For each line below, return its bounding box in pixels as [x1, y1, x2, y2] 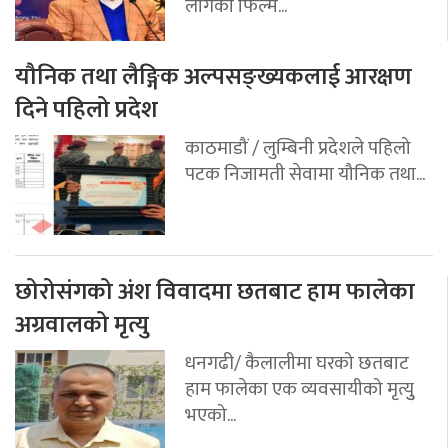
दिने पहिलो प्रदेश [15, 89, 158, 130]
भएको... [185, 398, 236, 431]
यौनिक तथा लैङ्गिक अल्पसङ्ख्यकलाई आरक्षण [15, 56, 412, 97]
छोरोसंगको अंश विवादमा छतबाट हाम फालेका [15, 271, 415, 312]
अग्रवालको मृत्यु [15, 304, 149, 345]
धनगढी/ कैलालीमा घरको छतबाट [185, 346, 409, 379]
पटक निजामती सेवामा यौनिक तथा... [185, 157, 425, 190]
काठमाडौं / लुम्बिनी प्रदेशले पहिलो [185, 131, 411, 164]
